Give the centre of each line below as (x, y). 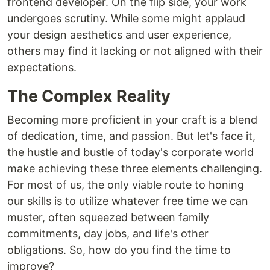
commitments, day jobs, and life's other (108, 234)
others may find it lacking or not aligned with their (135, 51)
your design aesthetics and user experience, (119, 35)
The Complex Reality (89, 96)
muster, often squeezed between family (108, 218)
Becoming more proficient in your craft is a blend (132, 120)
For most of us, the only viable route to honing (126, 185)
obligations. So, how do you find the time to (119, 250)
